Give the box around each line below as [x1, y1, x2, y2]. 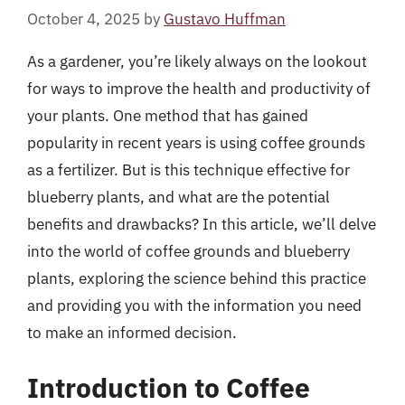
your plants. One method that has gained [27, 105, 308, 126]
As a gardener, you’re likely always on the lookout [27, 51, 367, 71]
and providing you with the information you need [27, 295, 362, 316]
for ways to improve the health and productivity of [27, 78, 371, 99]
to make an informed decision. [27, 322, 237, 343]
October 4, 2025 [27, 8, 140, 29]
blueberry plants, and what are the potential [27, 186, 330, 207]
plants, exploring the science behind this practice [27, 268, 366, 288]
